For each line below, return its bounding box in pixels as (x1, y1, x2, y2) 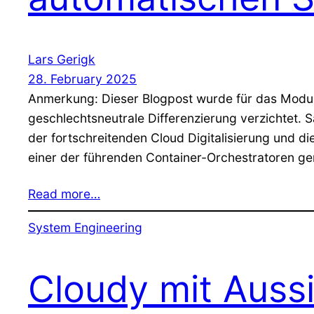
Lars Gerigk (28, 52, 95, 67)
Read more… (28, 186, 100, 202)
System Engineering (28, 219, 142, 235)
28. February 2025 (28, 71, 137, 87)
